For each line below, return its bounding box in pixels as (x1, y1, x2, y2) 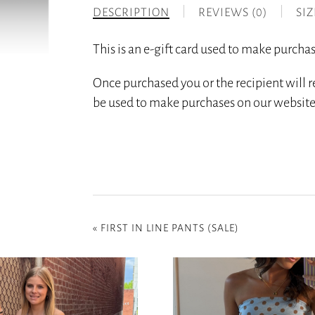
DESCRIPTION (93, 4, 170, 20)
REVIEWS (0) (198, 4, 268, 20)
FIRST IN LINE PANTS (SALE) (101, 221, 240, 234)
